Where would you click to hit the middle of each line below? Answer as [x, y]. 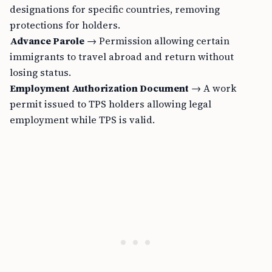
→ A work [212, 88]
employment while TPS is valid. [82, 120]
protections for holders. [65, 25]
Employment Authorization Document [99, 88]
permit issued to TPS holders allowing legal [110, 104]
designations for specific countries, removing [115, 9]
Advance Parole [47, 41]
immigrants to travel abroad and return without [122, 56]
